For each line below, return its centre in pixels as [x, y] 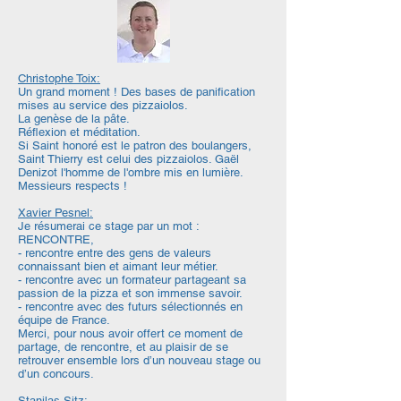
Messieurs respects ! [73, 186]
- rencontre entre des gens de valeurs [115, 253]
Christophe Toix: [59, 78]
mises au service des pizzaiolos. [103, 105]
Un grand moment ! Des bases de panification [137, 92]
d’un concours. [56, 374]
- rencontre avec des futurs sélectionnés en [130, 307]
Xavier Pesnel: [55, 213]
